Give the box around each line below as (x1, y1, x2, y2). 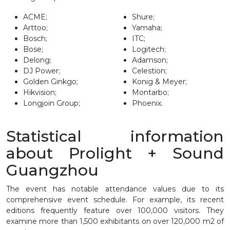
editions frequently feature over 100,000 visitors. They (6, 205, 224, 215)
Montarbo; (132, 87, 169, 97)
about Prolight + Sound (6, 143, 224, 163)
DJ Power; (23, 66, 60, 75)
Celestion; (132, 66, 167, 75)
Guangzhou (6, 160, 99, 180)
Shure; (132, 12, 155, 22)
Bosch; (23, 33, 47, 43)
